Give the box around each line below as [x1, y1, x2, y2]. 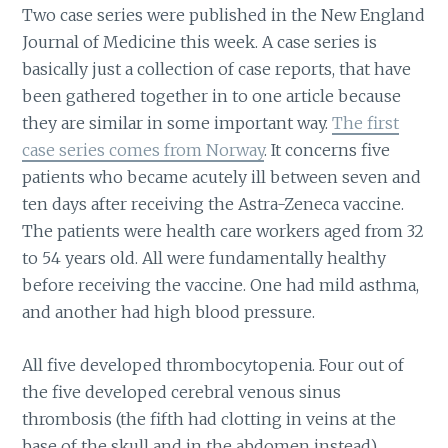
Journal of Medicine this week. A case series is [22, 32, 378, 53]
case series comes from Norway [22, 140, 265, 161]
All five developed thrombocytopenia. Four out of [22, 354, 405, 375]
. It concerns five [264, 140, 391, 161]
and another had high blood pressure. [22, 302, 316, 323]
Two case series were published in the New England [22, 5, 426, 26]
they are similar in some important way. [22, 113, 333, 134]
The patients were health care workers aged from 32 [22, 221, 425, 242]
